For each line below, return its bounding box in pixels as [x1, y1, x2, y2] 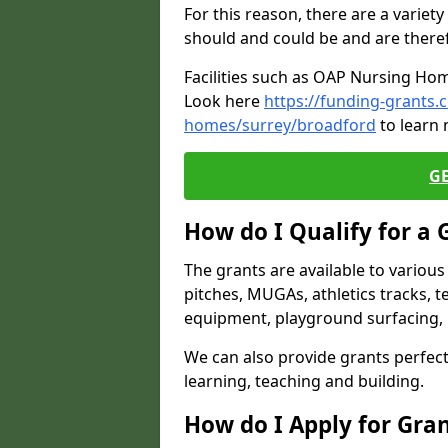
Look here [184, 90, 264, 112]
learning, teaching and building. [184, 370, 424, 392]
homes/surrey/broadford [184, 114, 376, 136]
